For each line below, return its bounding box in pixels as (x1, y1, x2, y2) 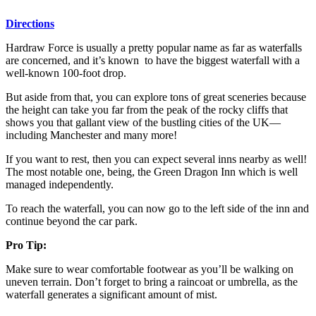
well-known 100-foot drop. (6, 67, 129, 80)
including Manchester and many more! (6, 129, 180, 142)
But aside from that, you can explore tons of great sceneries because (6, 91, 306, 104)
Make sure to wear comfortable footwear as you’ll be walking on (6, 263, 293, 276)
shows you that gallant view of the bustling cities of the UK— (6, 116, 281, 129)
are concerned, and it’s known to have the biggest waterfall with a (6, 54, 300, 67)
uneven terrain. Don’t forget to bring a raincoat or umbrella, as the (6, 276, 298, 288)
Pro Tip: (6, 239, 47, 252)
